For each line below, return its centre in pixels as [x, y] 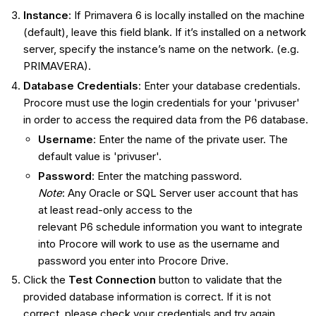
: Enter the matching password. [166, 176]
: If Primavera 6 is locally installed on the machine [186, 16]
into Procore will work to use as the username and [158, 243]
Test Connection [112, 280]
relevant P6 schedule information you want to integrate [170, 226]
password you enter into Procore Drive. [133, 260]
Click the [45, 280]
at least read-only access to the [115, 209]
